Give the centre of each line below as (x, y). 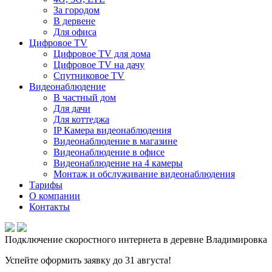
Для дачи (72, 108)
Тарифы (46, 185)
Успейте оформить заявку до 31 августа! (88, 260)
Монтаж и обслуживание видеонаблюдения (144, 174)
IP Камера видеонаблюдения (112, 130)
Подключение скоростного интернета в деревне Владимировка (136, 240)
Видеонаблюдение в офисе (109, 152)
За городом (76, 10)
